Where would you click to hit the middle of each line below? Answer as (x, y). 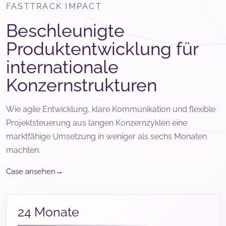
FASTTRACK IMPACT (54, 7)
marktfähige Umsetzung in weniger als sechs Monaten (106, 137)
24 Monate (49, 212)
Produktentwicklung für (102, 49)
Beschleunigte (65, 31)
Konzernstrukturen (81, 85)
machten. (23, 150)
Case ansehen (31, 172)
